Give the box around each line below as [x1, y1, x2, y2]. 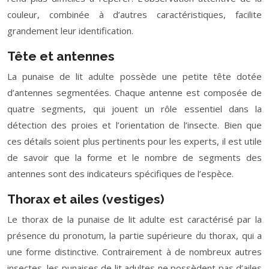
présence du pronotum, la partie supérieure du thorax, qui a [7, 229, 262, 241]
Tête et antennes [7, 49, 115, 64]
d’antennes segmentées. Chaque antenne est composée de [7, 86, 262, 98]
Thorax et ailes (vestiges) [7, 192, 165, 207]
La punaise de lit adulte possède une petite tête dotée [7, 70, 262, 82]
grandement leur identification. [7, 25, 133, 37]
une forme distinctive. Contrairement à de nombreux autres [7, 246, 262, 258]
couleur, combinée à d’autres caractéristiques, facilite [7, 8, 262, 20]
